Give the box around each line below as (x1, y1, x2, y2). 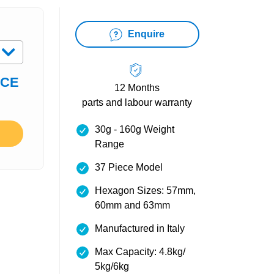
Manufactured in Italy (94, 223, 185, 234)
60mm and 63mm (94, 200, 170, 210)
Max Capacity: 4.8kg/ (94, 246, 185, 257)
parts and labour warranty (82, 97, 193, 108)
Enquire (125, 29, 165, 39)
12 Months (114, 83, 160, 93)
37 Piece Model (94, 162, 163, 172)
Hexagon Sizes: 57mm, (94, 185, 196, 196)
